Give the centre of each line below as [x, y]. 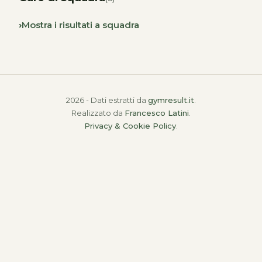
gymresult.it [171, 100]
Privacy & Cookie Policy [130, 125]
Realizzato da [98, 113]
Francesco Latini [157, 113]
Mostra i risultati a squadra [80, 25]
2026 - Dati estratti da [107, 100]
